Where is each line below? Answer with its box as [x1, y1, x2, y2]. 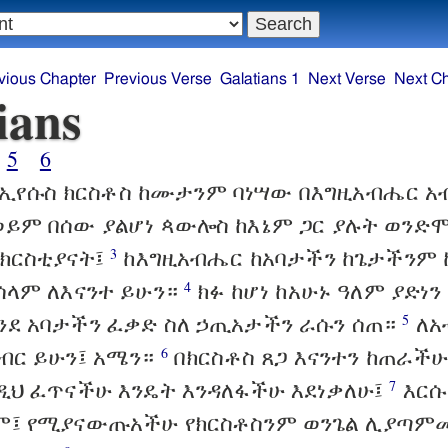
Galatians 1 [219, 71, 300, 88]
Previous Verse [103, 71, 212, 88]
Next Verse [307, 71, 386, 88]
